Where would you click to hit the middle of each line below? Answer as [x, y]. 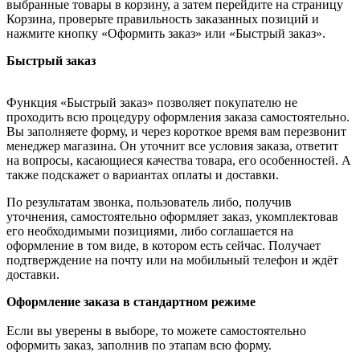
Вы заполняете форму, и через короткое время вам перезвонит [176, 131]
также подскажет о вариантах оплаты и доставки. [143, 174]
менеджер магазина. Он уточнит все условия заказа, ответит [172, 145]
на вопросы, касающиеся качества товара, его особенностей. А [179, 160]
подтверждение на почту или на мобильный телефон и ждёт [172, 260]
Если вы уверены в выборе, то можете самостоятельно [156, 330]
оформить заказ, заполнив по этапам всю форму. [139, 345]
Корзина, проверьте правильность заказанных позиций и [163, 18]
